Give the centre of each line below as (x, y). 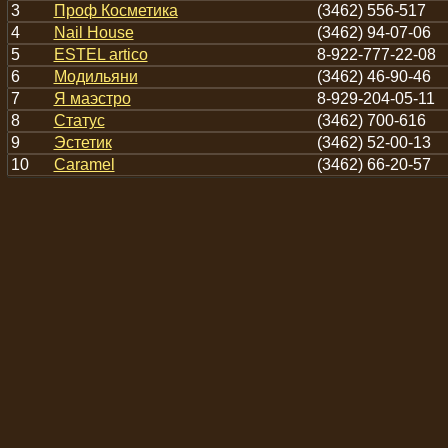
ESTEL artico (100, 54)
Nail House (93, 32)
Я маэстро (92, 98)
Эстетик (82, 142)
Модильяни (95, 76)
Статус (79, 120)
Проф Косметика (115, 10)
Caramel (84, 164)
